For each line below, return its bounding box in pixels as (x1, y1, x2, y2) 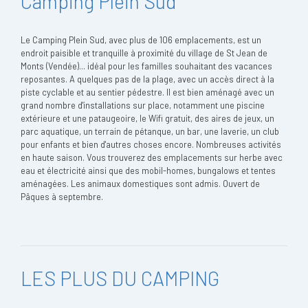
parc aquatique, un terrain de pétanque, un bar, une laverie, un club (21, 126, 279, 137)
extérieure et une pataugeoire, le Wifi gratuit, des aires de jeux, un (21, 113, 274, 124)
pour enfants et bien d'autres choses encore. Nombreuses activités (21, 139, 281, 150)
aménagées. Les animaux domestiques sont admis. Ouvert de (21, 178, 260, 189)
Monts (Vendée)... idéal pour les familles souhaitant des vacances (21, 60, 272, 71)
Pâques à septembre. (21, 191, 105, 202)
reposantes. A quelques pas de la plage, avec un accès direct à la (21, 74, 274, 85)
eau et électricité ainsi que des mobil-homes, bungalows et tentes (21, 165, 276, 176)
